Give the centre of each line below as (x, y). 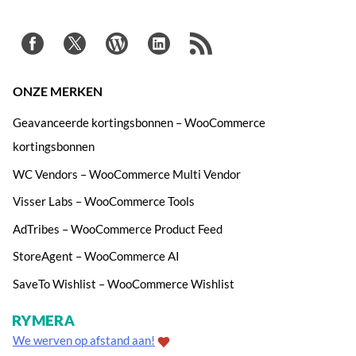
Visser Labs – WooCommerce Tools (104, 201)
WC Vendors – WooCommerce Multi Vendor (127, 174)
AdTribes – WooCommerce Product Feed (118, 228)
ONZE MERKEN (58, 91)
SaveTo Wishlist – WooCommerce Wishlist (124, 283)
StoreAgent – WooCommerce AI (96, 256)
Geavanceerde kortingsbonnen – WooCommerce (139, 123)
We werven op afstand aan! (84, 340)
